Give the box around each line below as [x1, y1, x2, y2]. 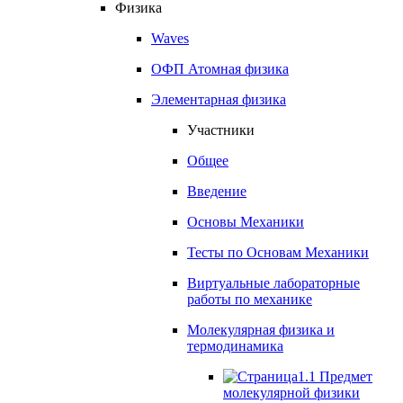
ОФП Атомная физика [151, 60, 289, 76]
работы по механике [187, 291, 312, 307]
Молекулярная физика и [187, 321, 335, 337]
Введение [187, 183, 246, 199]
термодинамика [187, 337, 283, 354]
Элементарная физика [151, 91, 286, 107]
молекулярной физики [223, 384, 360, 400]
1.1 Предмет [298, 368, 372, 384]
